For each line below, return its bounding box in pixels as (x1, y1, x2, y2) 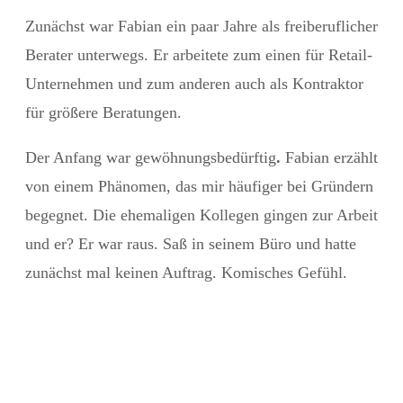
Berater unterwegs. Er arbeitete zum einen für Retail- (25, 45, 372, 64)
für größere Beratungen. (25, 103, 182, 121)
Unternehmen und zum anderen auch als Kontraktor (25, 74, 363, 93)
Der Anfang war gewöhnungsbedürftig (25, 148, 276, 166)
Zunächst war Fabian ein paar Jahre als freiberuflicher (25, 16, 378, 35)
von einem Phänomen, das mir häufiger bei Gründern (25, 176, 373, 195)
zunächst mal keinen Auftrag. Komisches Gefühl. (25, 263, 347, 282)
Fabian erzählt (281, 148, 378, 166)
